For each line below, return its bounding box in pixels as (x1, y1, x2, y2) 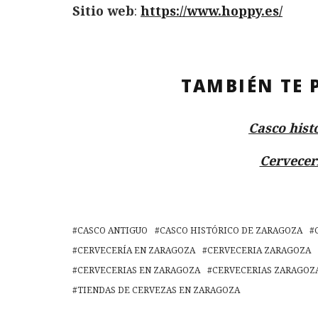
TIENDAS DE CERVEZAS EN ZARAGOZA (77, 284, 240, 297)
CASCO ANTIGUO (77, 224, 148, 237)
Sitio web (72, 2, 134, 20)
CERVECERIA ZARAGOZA (207, 244, 311, 257)
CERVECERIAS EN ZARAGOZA (77, 264, 200, 277)
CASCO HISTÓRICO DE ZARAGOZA (160, 224, 302, 237)
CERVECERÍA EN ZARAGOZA (77, 244, 195, 257)
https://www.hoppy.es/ (141, 2, 283, 20)
